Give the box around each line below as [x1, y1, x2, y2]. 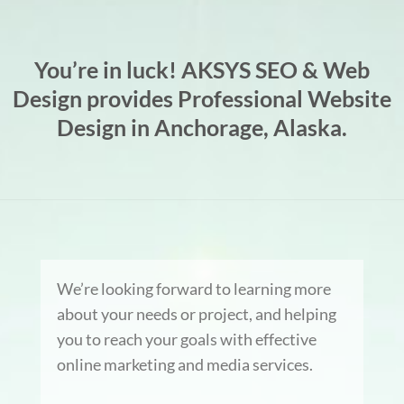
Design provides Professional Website [13, 85, 391, 113]
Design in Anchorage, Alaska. [57, 114, 347, 142]
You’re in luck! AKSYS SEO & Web [34, 56, 370, 84]
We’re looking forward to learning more [56, 278, 331, 298]
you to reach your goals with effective [56, 328, 317, 349]
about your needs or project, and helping [56, 303, 336, 324]
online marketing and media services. [56, 353, 313, 374]
